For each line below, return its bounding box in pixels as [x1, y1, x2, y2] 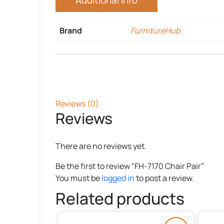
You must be [55, 172, 101, 183]
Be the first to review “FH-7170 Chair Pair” [55, 160, 204, 171]
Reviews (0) [55, 97, 99, 109]
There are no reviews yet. [55, 140, 146, 151]
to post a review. [134, 172, 194, 183]
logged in [101, 172, 134, 183]
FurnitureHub [130, 25, 180, 36]
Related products [55, 187, 184, 209]
